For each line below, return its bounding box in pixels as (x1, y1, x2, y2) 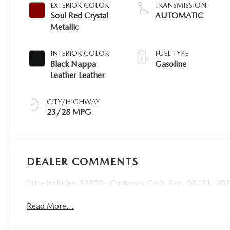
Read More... (27, 201, 74, 211)
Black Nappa (50, 59, 97, 69)
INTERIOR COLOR (50, 49, 109, 57)
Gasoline (155, 59, 187, 69)
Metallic (50, 22, 79, 32)
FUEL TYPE (155, 49, 189, 57)
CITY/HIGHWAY (47, 97, 100, 106)
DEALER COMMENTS (27, 155, 139, 168)
